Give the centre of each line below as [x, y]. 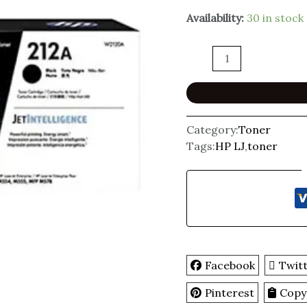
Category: [213, 129]
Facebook [230, 265]
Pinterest [230, 292]
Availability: [216, 18]
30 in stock [275, 18]
